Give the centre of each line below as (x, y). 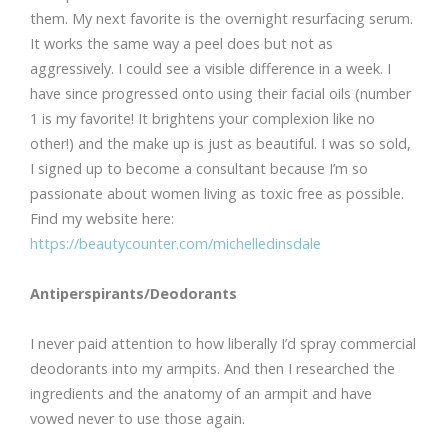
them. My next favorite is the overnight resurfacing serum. (221, 19)
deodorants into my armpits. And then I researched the (212, 369)
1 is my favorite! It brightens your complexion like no (202, 119)
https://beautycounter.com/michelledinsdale (175, 244)
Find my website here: (102, 219)
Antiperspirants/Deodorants (133, 294)
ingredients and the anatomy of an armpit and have (201, 394)
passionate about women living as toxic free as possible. (217, 194)
